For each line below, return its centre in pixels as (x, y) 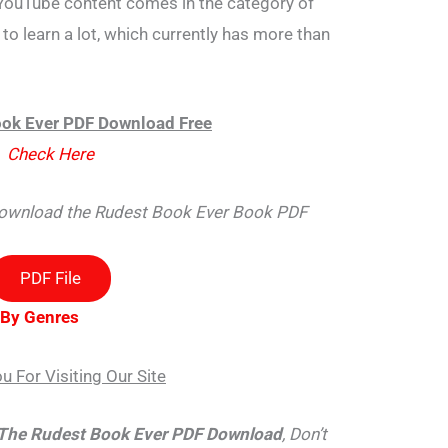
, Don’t (304, 433)
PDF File (50, 278)
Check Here (50, 154)
